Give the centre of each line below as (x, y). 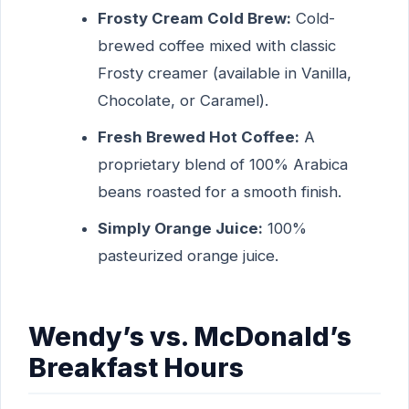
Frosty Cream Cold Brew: (194, 18)
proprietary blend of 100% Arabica (222, 164)
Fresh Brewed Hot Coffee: (198, 136)
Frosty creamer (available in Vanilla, (224, 73)
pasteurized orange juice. (188, 255)
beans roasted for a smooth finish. (219, 191)
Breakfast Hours (136, 368)
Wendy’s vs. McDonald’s (190, 337)
